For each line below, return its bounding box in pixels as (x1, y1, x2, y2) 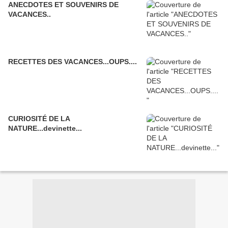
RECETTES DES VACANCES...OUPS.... (8, 58, 137, 66)
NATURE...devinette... (8, 124, 82, 132)
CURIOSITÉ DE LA (8, 115, 70, 123)
